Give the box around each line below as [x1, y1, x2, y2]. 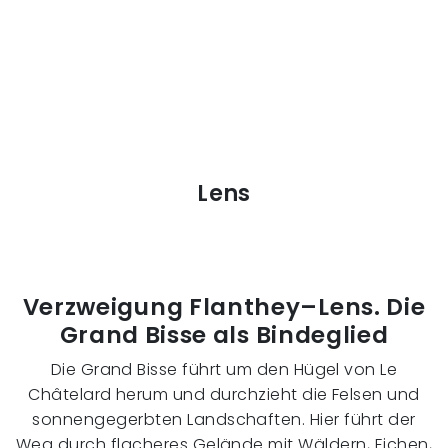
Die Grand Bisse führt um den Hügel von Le [50, 358, 398, 382]
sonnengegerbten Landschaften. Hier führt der [32, 408, 416, 432]
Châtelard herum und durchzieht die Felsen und [28, 383, 420, 407]
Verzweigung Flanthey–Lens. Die [22, 291, 426, 324]
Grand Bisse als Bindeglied [59, 319, 389, 352]
